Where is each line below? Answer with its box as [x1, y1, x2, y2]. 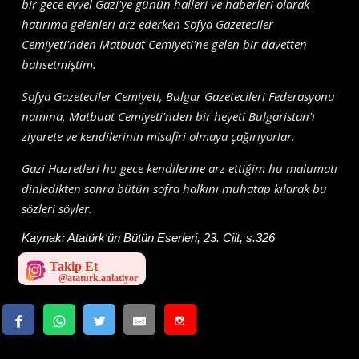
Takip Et [50, 259, 99, 273]
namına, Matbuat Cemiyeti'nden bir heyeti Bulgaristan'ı [22, 107, 316, 124]
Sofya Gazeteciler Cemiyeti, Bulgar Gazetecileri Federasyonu [22, 87, 336, 104]
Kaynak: [22, 230, 68, 244]
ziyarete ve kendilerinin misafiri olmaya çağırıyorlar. [22, 127, 296, 144]
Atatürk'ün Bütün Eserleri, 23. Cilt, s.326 [67, 230, 276, 244]
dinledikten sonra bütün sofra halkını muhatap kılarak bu [22, 179, 328, 196]
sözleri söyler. [22, 200, 93, 216]
